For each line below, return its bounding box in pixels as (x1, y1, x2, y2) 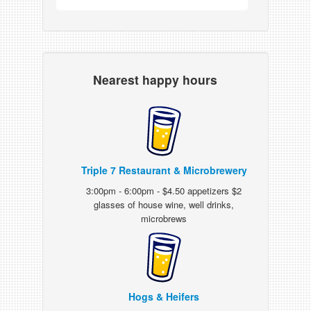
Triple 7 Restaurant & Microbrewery (81, 163, 247, 177)
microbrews (141, 212, 187, 225)
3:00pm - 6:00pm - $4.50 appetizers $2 (86, 184, 242, 197)
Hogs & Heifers (128, 289, 200, 303)
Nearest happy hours (93, 71, 218, 88)
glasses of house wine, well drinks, (94, 198, 235, 211)
